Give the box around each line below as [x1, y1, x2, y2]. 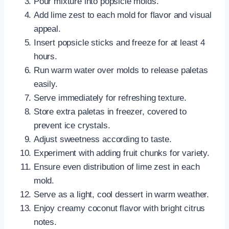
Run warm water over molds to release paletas [34, 65, 208, 75]
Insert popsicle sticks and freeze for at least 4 [34, 37, 205, 48]
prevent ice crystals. [34, 120, 110, 130]
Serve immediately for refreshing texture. [34, 93, 187, 103]
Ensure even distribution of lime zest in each [34, 162, 200, 172]
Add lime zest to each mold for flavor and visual [34, 10, 212, 20]
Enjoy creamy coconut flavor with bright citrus [34, 203, 205, 213]
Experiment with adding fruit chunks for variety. [34, 148, 210, 158]
